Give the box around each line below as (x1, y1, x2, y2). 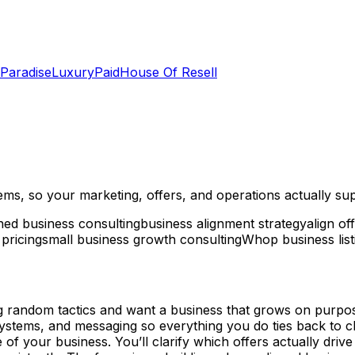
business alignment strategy (140, 215, 307, 231)
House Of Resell (120, 64, 217, 80)
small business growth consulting (42, 231, 242, 247)
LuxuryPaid (52, 64, 120, 80)
